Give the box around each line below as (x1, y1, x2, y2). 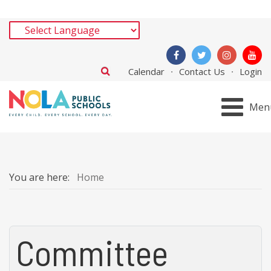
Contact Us (179, 65, 225, 77)
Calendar (128, 65, 165, 77)
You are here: (9, 171, 74, 184)
